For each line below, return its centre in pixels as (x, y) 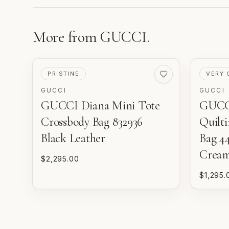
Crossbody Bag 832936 (92, 122)
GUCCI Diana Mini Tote (100, 106)
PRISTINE (64, 74)
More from (66, 37)
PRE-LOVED (64, 71)
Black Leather (73, 139)
